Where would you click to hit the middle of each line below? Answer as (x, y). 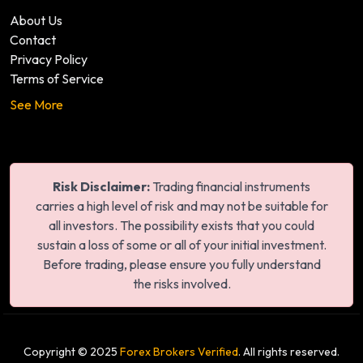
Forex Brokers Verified (179, 351)
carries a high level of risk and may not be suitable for (181, 205)
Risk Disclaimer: (101, 186)
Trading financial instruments (230, 186)
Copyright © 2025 (70, 351)
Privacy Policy (49, 59)
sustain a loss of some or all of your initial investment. (181, 244)
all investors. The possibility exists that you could (181, 225)
